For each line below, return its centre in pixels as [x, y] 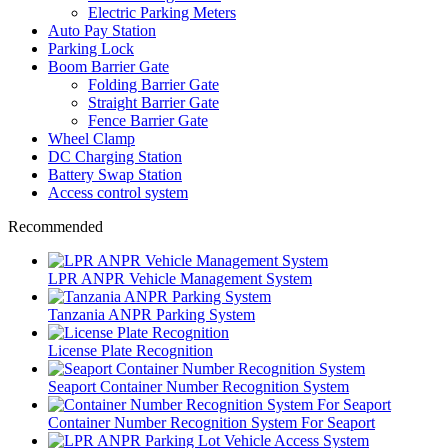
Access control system [118, 192]
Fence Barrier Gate [148, 120]
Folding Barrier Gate [153, 84]
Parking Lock [91, 48]
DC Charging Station [115, 156]
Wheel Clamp [91, 138]
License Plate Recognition [130, 350]
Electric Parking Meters [162, 12]
